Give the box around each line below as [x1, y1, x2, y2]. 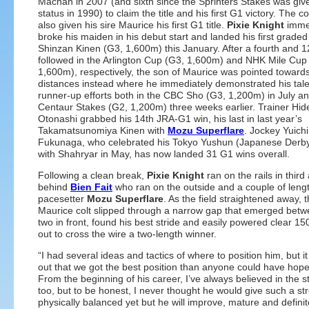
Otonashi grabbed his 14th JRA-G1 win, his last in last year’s [38, 113, 302, 124]
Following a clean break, [38, 170, 147, 181]
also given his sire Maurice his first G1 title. [38, 19, 227, 30]
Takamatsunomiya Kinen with [38, 125, 168, 136]
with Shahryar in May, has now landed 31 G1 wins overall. [38, 148, 290, 159]
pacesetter [38, 193, 87, 204]
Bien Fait [70, 181, 112, 192]
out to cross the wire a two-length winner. [38, 228, 217, 239]
